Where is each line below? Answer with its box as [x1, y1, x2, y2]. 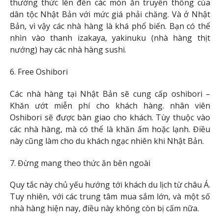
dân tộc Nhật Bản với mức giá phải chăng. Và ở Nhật [10, 9, 210, 20]
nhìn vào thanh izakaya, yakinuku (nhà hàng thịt [10, 32, 210, 44]
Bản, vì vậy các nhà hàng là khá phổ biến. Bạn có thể [10, 21, 210, 32]
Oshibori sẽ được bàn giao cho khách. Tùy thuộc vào [10, 111, 210, 123]
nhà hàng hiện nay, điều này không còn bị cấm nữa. [10, 203, 199, 214]
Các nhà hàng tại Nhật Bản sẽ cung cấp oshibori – [10, 88, 210, 99]
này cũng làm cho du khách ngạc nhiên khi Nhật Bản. [10, 135, 204, 146]
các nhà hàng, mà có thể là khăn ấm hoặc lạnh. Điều [10, 123, 210, 135]
